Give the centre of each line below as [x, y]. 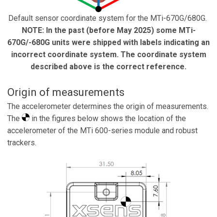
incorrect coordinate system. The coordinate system [108, 54]
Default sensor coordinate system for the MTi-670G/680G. [108, 18]
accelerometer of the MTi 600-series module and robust [102, 131]
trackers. [22, 143]
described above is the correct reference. [108, 67]
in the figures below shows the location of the [108, 118]
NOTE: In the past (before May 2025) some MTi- [108, 30]
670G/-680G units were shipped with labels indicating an [108, 42]
